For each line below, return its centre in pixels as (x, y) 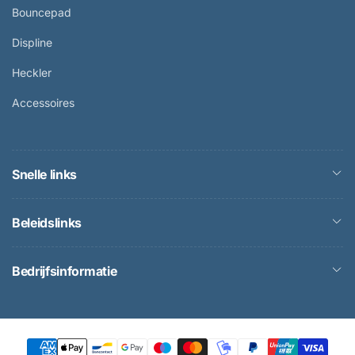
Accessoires (43, 103)
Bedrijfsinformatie (65, 271)
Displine (32, 43)
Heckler (32, 73)
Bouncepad (42, 13)
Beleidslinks (47, 223)
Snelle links (45, 175)
